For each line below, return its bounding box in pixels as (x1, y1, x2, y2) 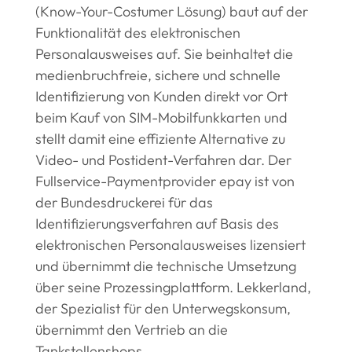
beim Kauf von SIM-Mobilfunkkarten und (35, 108, 288, 127)
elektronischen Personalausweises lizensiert (35, 236, 306, 255)
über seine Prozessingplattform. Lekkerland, (35, 278, 311, 297)
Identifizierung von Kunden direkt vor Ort (35, 87, 288, 106)
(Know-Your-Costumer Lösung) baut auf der (35, 2, 308, 21)
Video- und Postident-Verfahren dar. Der (35, 151, 291, 170)
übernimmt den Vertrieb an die (35, 321, 228, 339)
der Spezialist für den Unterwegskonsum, (35, 299, 291, 318)
